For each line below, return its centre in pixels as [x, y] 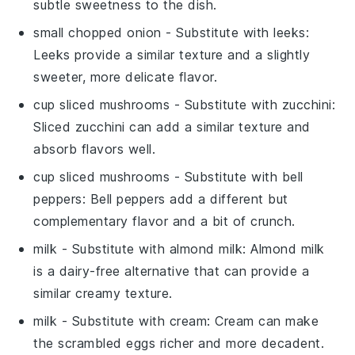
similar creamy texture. [103, 293]
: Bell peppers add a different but [185, 198]
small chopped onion [97, 32]
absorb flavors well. [95, 149]
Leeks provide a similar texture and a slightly [172, 54]
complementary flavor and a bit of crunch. [164, 221]
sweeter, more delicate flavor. [126, 76]
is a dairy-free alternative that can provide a [172, 271]
